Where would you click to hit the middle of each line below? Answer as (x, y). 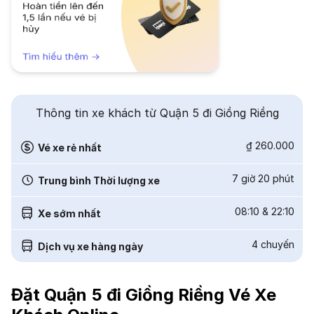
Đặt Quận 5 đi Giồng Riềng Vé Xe (144, 295)
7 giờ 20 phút (263, 178)
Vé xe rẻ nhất (70, 147)
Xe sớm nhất (69, 213)
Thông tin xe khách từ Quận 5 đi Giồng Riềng (157, 113)
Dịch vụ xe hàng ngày (90, 246)
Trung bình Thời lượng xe (99, 180)
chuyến (278, 244)
